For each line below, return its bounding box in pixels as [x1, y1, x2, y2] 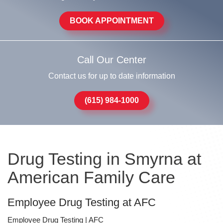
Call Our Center [77, 54, 146, 65]
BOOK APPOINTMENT [69, 16, 154, 25]
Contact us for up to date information [48, 72, 175, 80]
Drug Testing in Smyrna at [7, 149, 201, 168]
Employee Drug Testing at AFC [7, 196, 156, 209]
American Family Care [7, 168, 175, 187]
